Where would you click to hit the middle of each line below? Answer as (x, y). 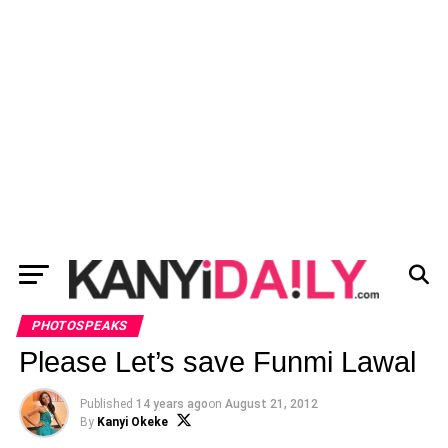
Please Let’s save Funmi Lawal (217, 362)
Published (106, 404)
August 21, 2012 (271, 404)
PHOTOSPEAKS (79, 325)
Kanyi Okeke (132, 422)
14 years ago (171, 404)
